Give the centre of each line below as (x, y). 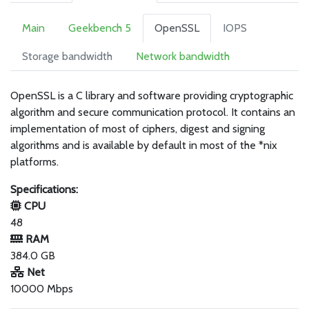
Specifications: (44, 189)
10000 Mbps (42, 289)
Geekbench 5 (100, 28)
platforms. (34, 162)
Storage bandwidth (67, 56)
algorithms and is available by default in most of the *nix (144, 145)
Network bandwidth (183, 56)
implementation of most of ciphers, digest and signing (138, 129)
